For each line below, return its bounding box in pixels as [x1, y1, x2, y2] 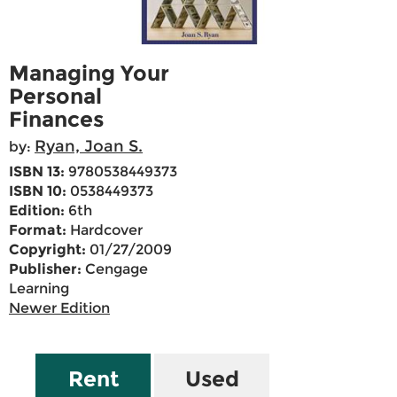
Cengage [82, 261, 148, 278]
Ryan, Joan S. [35, 136, 143, 157]
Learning [9, 280, 69, 298]
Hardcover [66, 222, 143, 239]
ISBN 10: [9, 183, 66, 200]
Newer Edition [9, 300, 110, 317]
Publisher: [9, 261, 82, 278]
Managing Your [9, 60, 169, 87]
